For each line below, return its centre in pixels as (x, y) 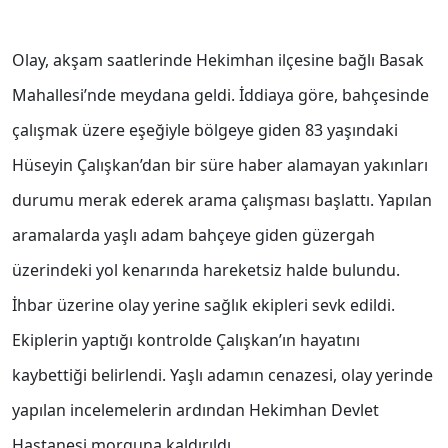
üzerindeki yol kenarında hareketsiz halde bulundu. (206, 270)
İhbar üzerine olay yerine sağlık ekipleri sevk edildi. (203, 305)
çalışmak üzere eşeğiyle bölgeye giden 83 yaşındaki (205, 130)
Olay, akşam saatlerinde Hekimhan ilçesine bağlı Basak (218, 60)
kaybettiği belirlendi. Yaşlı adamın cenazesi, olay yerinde (222, 375)
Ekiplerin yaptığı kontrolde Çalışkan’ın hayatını (186, 340)
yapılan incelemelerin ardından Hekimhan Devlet (195, 410)
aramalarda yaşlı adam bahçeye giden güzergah (193, 235)
